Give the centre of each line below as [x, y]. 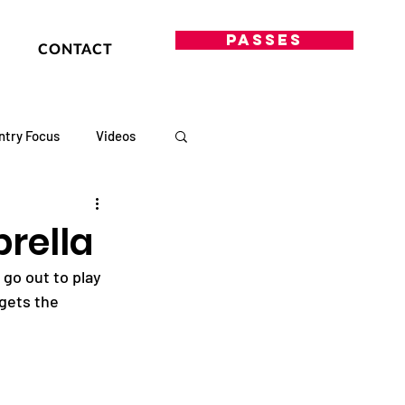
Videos [116, 136]
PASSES [264, 40]
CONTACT [75, 48]
